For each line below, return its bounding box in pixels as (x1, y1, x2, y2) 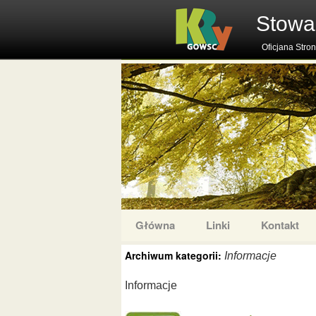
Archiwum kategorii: (125, 248, 224, 262)
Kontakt (261, 217, 299, 233)
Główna (135, 217, 175, 233)
